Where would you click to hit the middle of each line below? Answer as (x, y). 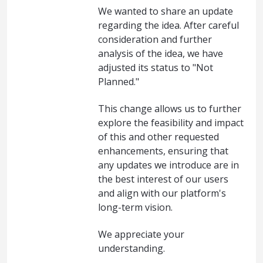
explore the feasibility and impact (171, 122)
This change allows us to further (170, 108)
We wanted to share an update (166, 11)
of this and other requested (159, 136)
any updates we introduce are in (168, 165)
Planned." (119, 81)
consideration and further (155, 39)
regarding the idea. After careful (168, 25)
